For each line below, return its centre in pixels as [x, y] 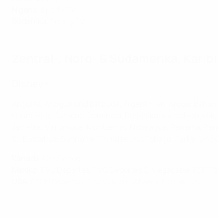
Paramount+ [184, 182]
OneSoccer [63, 158]
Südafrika [29, 21]
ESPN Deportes [57, 182]
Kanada [25, 158]
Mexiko [24, 170]
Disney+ [30, 83]
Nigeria [24, 10]
